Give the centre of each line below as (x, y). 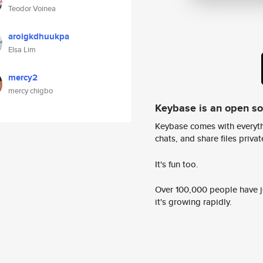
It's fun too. (177, 164)
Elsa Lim (22, 50)
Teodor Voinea (32, 9)
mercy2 (23, 77)
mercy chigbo (31, 91)
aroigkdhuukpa (39, 36)
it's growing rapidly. (193, 202)
